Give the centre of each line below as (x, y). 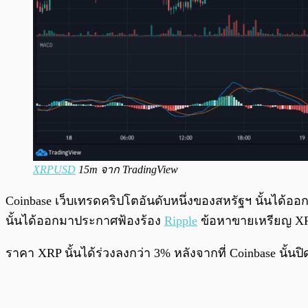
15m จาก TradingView (127, 170)
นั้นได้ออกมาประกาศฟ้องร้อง (85, 221)
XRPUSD (54, 170)
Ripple (181, 221)
